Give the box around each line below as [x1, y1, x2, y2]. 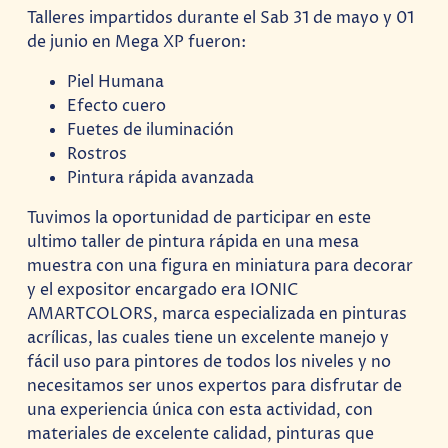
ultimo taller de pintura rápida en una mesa [27, 231, 360, 254]
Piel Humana [67, 70, 165, 93]
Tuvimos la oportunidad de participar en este [27, 207, 372, 230]
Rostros [67, 142, 128, 165]
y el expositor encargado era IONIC [27, 279, 299, 302]
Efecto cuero [67, 94, 167, 117]
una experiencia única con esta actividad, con [27, 399, 374, 422]
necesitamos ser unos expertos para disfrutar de [27, 375, 403, 398]
